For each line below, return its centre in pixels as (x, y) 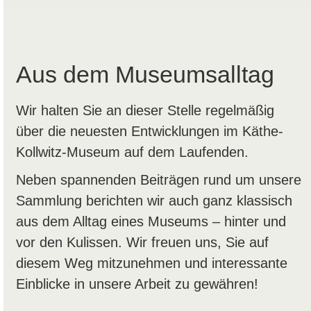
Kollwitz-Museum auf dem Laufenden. (132, 152)
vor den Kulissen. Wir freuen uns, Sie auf (142, 242)
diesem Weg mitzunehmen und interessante (151, 263)
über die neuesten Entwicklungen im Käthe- (149, 131)
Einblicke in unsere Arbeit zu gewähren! (137, 284)
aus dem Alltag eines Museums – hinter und (151, 221)
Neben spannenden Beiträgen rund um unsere (158, 179)
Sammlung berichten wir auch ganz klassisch (154, 200)
